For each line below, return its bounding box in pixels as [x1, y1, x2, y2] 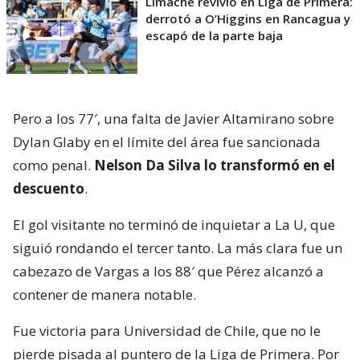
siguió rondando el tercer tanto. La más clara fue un [13, 238, 342, 257]
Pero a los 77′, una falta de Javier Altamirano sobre [13, 108, 334, 128]
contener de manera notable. [13, 284, 196, 304]
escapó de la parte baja [145, 27, 283, 43]
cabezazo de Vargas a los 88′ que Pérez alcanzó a [13, 261, 324, 280]
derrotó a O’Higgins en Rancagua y [145, 10, 350, 27]
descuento [13, 178, 84, 198]
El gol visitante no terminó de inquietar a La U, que [13, 215, 335, 234]
